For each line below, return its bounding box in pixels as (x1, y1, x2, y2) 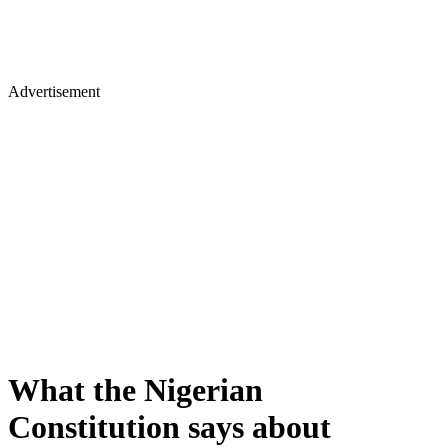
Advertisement (8, 83, 100, 100)
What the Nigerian (8, 372, 263, 409)
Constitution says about (8, 409, 331, 446)
